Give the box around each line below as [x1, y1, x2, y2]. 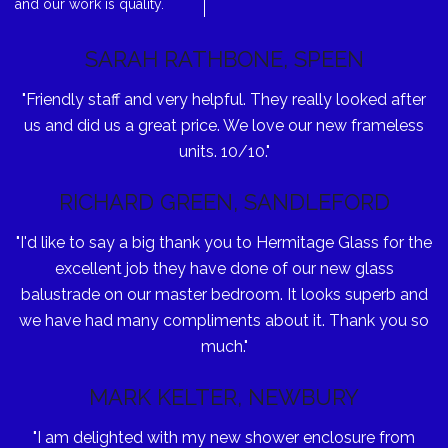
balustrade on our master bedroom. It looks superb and [20, 284, 428, 304]
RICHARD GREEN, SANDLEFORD [58, 188, 390, 215]
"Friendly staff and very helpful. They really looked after [22, 89, 426, 109]
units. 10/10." [178, 141, 270, 161]
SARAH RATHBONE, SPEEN [84, 45, 364, 72]
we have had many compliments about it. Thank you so [19, 310, 429, 330]
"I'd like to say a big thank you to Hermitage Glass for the [16, 232, 432, 252]
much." [200, 336, 248, 356]
